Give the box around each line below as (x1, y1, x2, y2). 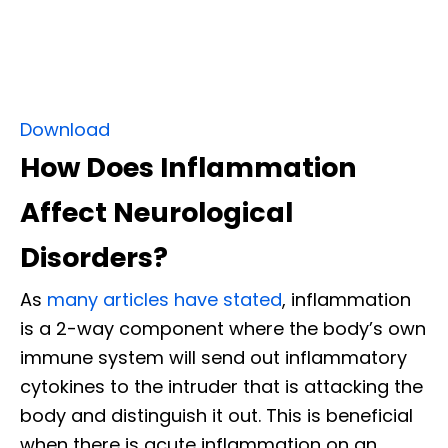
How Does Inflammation (20, 149, 357, 187)
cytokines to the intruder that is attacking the (20, 374, 423, 400)
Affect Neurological (20, 194, 293, 232)
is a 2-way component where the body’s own (20, 316, 426, 342)
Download (20, 117, 110, 143)
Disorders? (20, 239, 168, 277)
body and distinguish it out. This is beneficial (20, 403, 413, 429)
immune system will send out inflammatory (20, 345, 407, 371)
